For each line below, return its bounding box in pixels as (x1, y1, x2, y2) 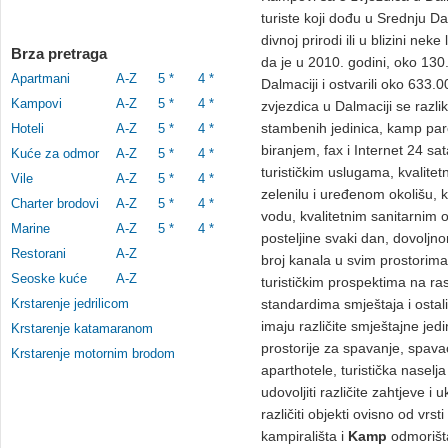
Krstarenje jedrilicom (11, 296, 129, 311)
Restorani (11, 246, 66, 261)
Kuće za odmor (11, 146, 99, 161)
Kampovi (11, 96, 62, 111)
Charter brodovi (11, 196, 99, 211)
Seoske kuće (11, 271, 87, 286)
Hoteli (11, 121, 44, 136)
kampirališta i (261, 428, 348, 444)
